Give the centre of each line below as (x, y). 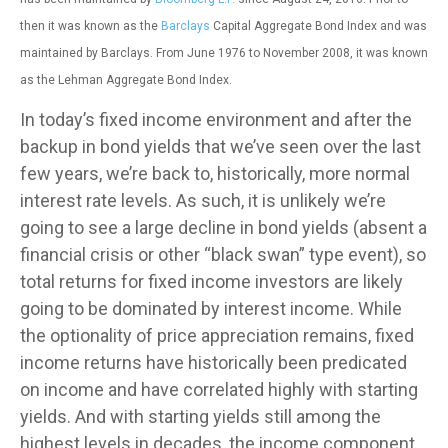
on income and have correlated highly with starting (219, 389)
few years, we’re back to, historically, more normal (215, 173)
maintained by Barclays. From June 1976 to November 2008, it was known (224, 52)
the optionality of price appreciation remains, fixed (217, 335)
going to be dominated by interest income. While (211, 308)
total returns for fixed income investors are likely (211, 281)
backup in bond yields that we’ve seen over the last (220, 146)
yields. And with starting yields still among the (200, 416)
